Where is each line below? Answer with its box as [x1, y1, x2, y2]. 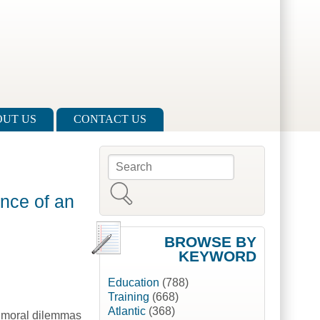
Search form [107, 161, 196, 179]
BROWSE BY [164, 234, 256, 251]
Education [107, 276, 159, 289]
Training [107, 291, 149, 304]
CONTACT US [74, 113, 146, 126]
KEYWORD [178, 248, 256, 265]
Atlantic [107, 305, 146, 318]
